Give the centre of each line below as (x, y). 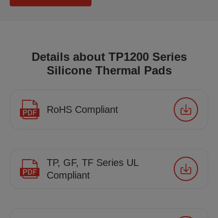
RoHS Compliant (82, 109)
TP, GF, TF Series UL (92, 163)
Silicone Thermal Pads (109, 70)
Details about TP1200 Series (109, 57)
